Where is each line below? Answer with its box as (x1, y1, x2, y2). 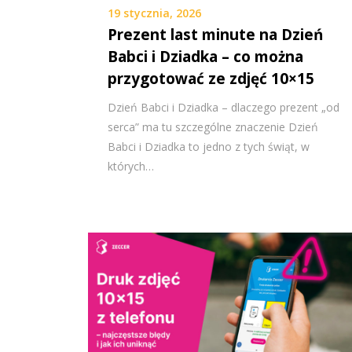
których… (108, 158, 154, 174)
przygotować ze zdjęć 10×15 (108, 68, 314, 89)
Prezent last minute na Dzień (108, 24, 323, 45)
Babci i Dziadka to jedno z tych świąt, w (108, 138, 310, 154)
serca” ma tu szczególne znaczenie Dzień (108, 119, 318, 134)
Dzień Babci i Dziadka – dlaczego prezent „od (108, 99, 339, 115)
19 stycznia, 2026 (108, 5, 201, 20)
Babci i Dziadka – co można (108, 46, 303, 67)
